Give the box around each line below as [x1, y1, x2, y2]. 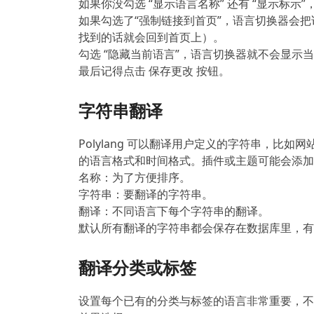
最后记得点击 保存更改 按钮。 [78, 63, 230, 79]
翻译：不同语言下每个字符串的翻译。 [78, 203, 269, 219]
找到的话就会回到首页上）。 [78, 29, 224, 46]
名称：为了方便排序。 [78, 170, 191, 186]
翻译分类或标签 [78, 256, 196, 280]
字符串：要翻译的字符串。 [78, 186, 213, 203]
